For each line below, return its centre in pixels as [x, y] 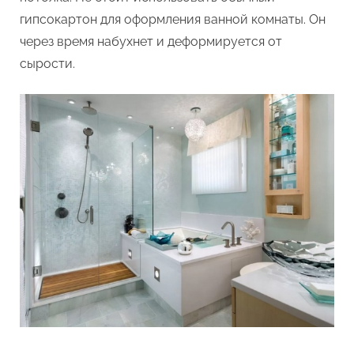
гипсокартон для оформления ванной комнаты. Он [173, 19]
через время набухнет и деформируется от [151, 41]
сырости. [47, 63]
